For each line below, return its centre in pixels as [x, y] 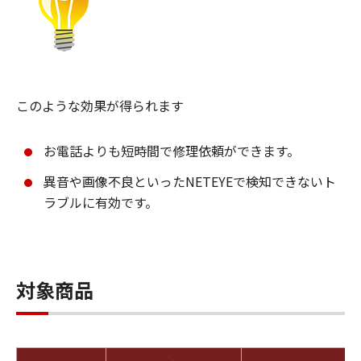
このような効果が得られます [100, 106]
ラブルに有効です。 [101, 203]
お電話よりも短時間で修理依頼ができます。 [172, 151]
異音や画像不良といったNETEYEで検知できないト [190, 182]
